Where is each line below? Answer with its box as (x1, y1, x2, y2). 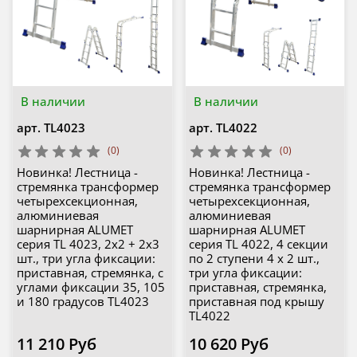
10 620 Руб (189, 333, 269, 355)
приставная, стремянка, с (16, 265, 163, 281)
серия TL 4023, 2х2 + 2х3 (16, 236, 159, 253)
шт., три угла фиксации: (16, 250, 155, 267)
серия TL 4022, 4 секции (189, 236, 328, 253)
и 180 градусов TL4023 (16, 293, 149, 310)
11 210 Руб (16, 333, 96, 355)
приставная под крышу (189, 293, 324, 310)
